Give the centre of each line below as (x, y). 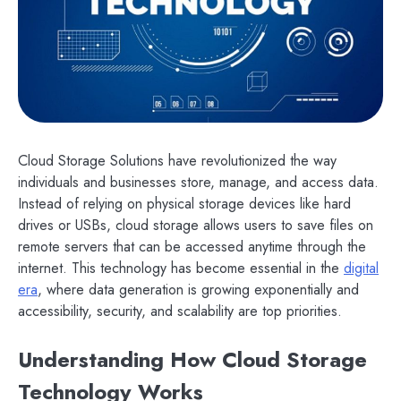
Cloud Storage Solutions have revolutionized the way (177, 161)
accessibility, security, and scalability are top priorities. (180, 311)
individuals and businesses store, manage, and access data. (198, 183)
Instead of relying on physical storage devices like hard (184, 204)
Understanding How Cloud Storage (192, 360)
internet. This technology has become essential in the (181, 269)
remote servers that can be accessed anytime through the (192, 247)
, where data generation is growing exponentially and (198, 290)
